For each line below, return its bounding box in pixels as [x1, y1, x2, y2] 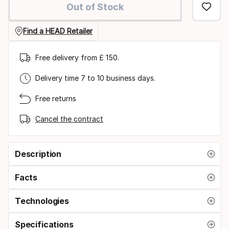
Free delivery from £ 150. [35, 53, 119, 62]
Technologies [15, 195, 69, 206]
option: [8, 6, 44, 20]
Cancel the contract [35, 114, 103, 124]
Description [15, 148, 62, 159]
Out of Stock [66, 1, 124, 12]
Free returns [35, 94, 76, 103]
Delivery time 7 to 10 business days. [35, 74, 155, 83]
